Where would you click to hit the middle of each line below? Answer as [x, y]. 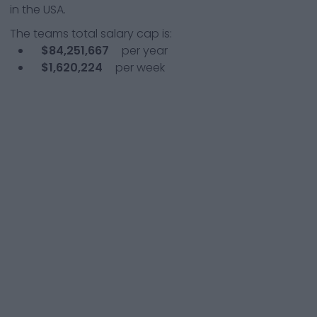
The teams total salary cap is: [91, 34]
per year [143, 51]
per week [139, 68]
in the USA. [38, 10]
